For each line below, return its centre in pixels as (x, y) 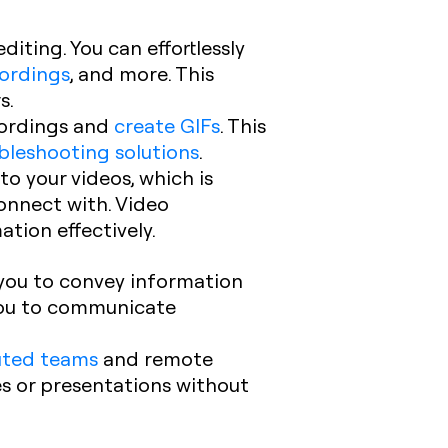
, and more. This (142, 73)
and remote (155, 358)
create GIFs (167, 125)
